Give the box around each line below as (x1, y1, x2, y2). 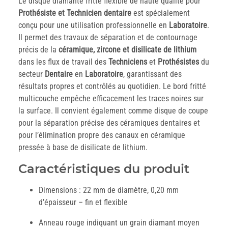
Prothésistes (158, 57, 199, 67)
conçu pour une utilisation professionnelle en (18, 20, 169, 31)
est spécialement (131, 8, 190, 18)
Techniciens (108, 57, 147, 67)
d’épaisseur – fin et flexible (39, 197, 128, 208)
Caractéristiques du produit (18, 161, 189, 177)
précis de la (18, 45, 59, 55)
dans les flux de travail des (18, 57, 108, 67)
